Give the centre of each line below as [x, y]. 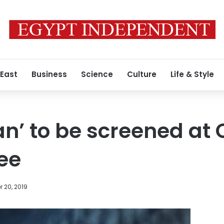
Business [49, 74]
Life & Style [192, 74]
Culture [142, 74]
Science [97, 74]
